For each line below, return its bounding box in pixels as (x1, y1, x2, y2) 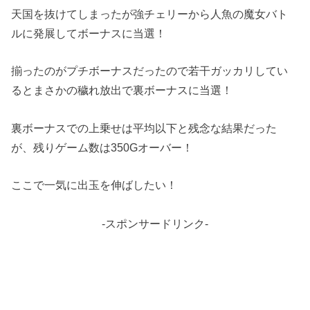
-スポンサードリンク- (102, 217, 208, 230)
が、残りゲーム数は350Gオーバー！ (11, 140, 194, 154)
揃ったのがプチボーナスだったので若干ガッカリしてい (11, 64, 289, 77)
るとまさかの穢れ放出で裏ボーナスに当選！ (11, 84, 233, 97)
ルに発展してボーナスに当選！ (11, 26, 167, 39)
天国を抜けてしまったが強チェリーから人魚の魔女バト (11, 7, 289, 20)
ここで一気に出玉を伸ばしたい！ (11, 178, 178, 191)
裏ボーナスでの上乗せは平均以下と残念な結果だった (11, 121, 277, 134)
